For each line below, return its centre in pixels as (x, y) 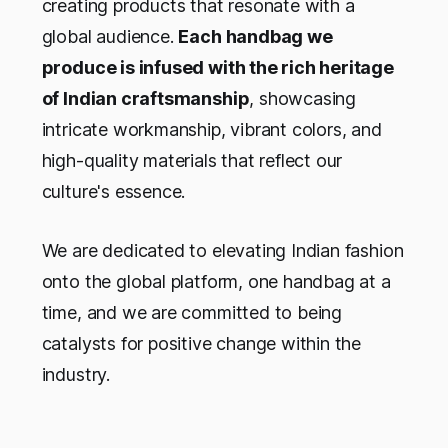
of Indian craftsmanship (145, 98)
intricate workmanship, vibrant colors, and (211, 129)
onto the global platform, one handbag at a (216, 281)
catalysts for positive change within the (201, 343)
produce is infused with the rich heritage (217, 67)
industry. (75, 374)
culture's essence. (113, 191)
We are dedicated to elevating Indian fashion (222, 250)
